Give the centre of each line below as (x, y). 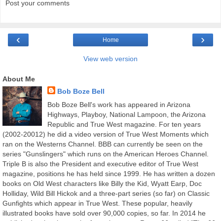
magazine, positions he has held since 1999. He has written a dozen (109, 173)
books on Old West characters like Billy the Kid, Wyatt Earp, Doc (102, 183)
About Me (19, 79)
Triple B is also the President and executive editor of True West (100, 164)
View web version (110, 58)
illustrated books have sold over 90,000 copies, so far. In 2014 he (104, 213)
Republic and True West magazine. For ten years (124, 124)
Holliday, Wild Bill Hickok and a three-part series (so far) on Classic (106, 193)
